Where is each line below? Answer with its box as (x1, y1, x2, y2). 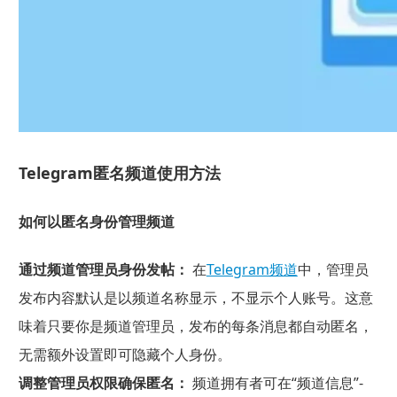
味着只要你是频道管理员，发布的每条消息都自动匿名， (18, 315, 373, 336)
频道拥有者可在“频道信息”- (188, 372, 363, 393)
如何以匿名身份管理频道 (18, 212, 175, 232)
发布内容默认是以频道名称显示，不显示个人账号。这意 (18, 287, 373, 307)
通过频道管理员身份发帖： (18, 259, 189, 279)
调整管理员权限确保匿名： (18, 372, 189, 393)
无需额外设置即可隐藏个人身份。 (18, 344, 231, 364)
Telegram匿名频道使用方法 (18, 162, 221, 184)
